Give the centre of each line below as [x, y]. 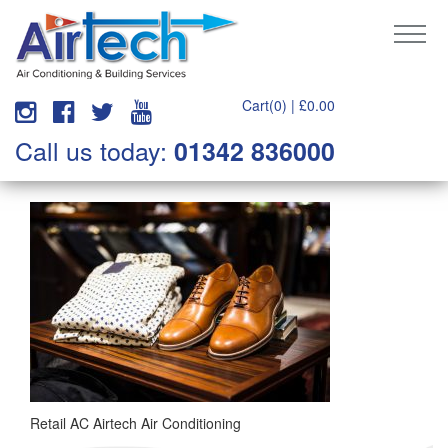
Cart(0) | [270, 105]
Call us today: [94, 150]
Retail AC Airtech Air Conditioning [135, 423]
